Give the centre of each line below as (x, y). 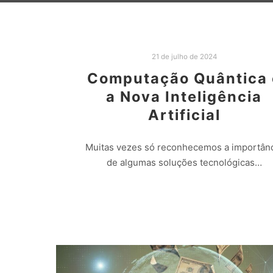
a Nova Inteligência (184, 97)
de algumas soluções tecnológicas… (184, 162)
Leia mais (184, 193)
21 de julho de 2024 (184, 56)
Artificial (184, 115)
